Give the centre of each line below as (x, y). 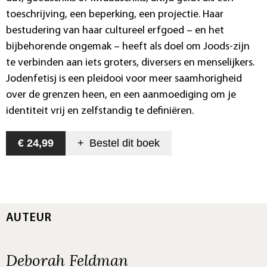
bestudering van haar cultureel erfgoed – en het (115, 30)
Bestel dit (111, 143)
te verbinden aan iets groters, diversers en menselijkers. (130, 63)
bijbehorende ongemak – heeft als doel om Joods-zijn (128, 46)
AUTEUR (29, 218)
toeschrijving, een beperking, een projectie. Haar (115, 14)
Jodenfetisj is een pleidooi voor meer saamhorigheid (124, 79)
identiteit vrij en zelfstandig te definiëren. (100, 111)
